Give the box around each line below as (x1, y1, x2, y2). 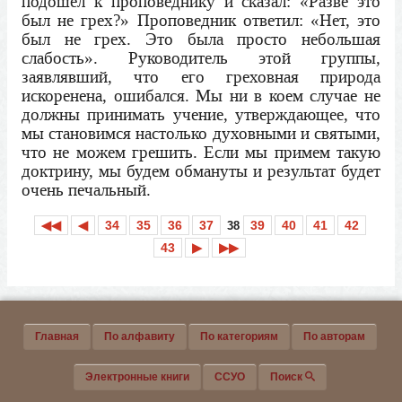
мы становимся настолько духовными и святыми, (22, 122, 380, 145)
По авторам (303, 330, 365, 344)
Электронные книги (85, 371, 189, 384)
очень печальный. (22, 179, 151, 202)
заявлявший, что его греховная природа (22, 66, 380, 89)
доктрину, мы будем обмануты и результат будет (22, 160, 380, 183)
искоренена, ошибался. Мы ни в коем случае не (22, 84, 380, 108)
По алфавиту (104, 330, 175, 344)
